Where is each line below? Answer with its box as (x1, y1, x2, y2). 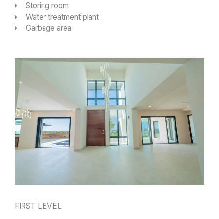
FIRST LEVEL (15, 201, 62, 211)
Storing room (25, 1, 69, 11)
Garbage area (25, 23, 71, 33)
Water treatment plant (25, 12, 99, 22)
